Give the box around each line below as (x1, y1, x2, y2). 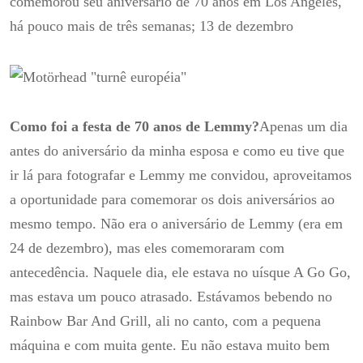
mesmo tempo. (10, 216, 100, 233)
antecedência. (10, 264, 93, 281)
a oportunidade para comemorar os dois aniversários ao (10, 191, 335, 208)
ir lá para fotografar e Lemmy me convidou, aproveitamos (10, 167, 352, 184)
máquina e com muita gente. (10, 337, 181, 354)
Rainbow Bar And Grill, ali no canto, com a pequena (10, 313, 321, 330)
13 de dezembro (199, 17, 293, 34)
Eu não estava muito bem (181, 337, 330, 354)
